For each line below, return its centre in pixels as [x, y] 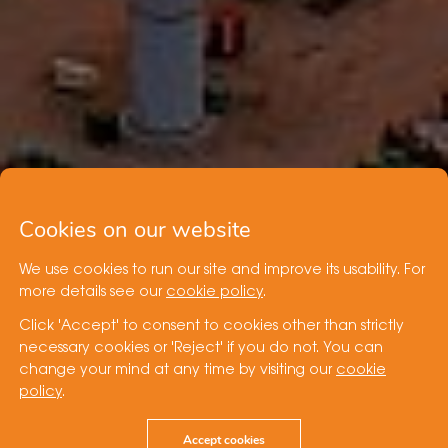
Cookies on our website [135, 230]
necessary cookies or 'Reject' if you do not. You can [201, 349]
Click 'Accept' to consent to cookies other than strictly [211, 327]
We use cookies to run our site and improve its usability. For [222, 271]
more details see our [92, 293]
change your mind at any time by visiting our [177, 371]
